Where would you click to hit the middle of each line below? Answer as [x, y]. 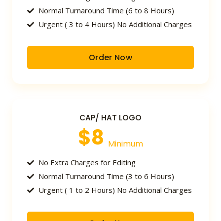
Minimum [126, 144]
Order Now [110, 58]
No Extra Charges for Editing [87, 163]
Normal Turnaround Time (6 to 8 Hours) [106, 11]
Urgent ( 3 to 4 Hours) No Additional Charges [115, 24]
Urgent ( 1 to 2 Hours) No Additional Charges [115, 190]
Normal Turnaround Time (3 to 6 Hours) [106, 176]
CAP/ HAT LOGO [110, 118]
